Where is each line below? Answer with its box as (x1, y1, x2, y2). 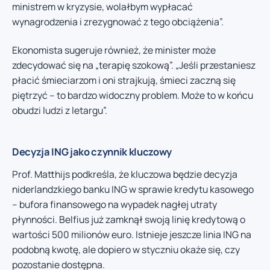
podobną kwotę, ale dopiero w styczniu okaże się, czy (12, 243, 240, 257)
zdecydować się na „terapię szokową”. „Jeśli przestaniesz (12, 58, 256, 72)
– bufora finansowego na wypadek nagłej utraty (12, 198, 217, 212)
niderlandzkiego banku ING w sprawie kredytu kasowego (12, 183, 254, 196)
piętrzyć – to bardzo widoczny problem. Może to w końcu (12, 89, 253, 102)
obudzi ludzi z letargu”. (12, 104, 107, 118)
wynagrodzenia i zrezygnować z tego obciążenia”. (12, 14, 224, 28)
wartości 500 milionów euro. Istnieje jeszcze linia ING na (12, 228, 251, 242)
